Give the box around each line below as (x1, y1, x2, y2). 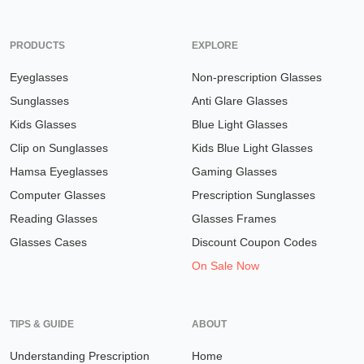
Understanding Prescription (10, 349, 149, 362)
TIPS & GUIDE (10, 318, 74, 330)
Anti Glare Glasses (192, 94, 288, 107)
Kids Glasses (10, 118, 76, 131)
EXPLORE (192, 40, 238, 51)
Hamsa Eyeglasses (10, 165, 108, 178)
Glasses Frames (192, 212, 276, 225)
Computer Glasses (10, 188, 106, 201)
